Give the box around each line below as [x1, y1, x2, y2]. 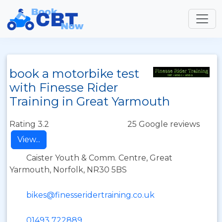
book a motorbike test [9, 66, 139, 81]
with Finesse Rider [9, 80, 118, 95]
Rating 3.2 [9, 119, 49, 129]
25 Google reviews [127, 119, 200, 129]
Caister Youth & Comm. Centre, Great [26, 153, 172, 163]
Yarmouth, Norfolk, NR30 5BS [9, 165, 127, 174]
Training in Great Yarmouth [9, 94, 170, 109]
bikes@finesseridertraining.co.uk [26, 190, 155, 200]
